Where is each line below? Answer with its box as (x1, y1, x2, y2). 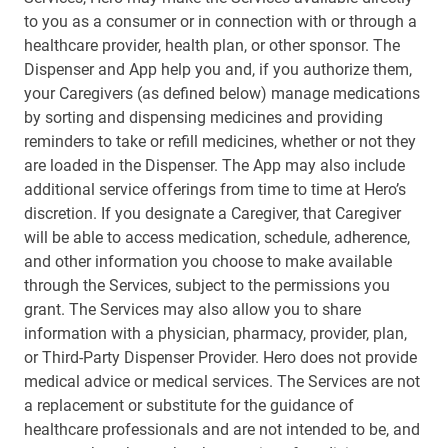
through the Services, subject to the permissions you (24, 276, 390, 295)
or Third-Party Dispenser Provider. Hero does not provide (24, 348, 417, 367)
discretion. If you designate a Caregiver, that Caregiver (24, 204, 401, 223)
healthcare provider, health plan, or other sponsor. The (24, 36, 400, 55)
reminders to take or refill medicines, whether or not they (24, 132, 416, 151)
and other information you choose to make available (24, 252, 392, 271)
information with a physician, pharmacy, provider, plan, (24, 324, 407, 343)
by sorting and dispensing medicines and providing (24, 108, 383, 127)
